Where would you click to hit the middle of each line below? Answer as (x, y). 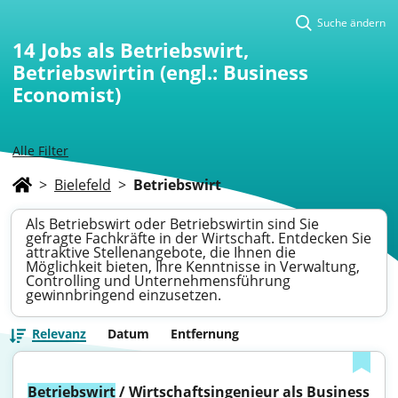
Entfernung (205, 334)
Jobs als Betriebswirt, (145, 50)
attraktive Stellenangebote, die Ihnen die (161, 252)
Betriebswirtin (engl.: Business (160, 72)
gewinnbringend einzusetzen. (123, 295)
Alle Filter (40, 151)
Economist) (67, 94)
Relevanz (59, 334)
